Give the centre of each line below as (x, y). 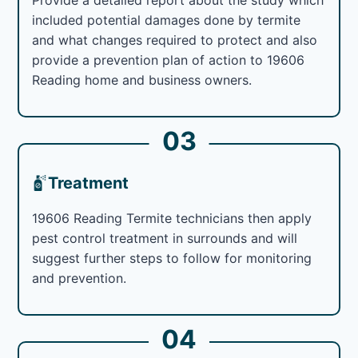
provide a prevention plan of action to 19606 (169, 60)
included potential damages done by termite (167, 20)
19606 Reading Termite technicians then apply (172, 218)
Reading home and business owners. (142, 80)
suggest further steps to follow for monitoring (172, 258)
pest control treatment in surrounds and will (165, 238)
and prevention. (80, 278)
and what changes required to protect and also (175, 40)
